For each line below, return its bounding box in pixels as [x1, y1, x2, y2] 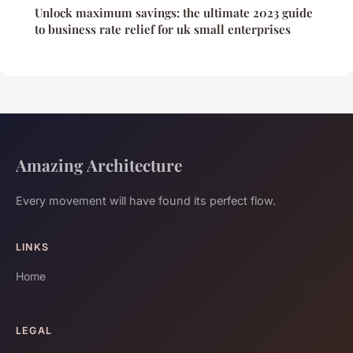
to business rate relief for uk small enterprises [35, 20, 291, 37]
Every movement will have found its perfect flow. [16, 193, 276, 207]
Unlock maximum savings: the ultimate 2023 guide [35, 4, 313, 20]
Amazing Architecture [16, 153, 182, 176]
